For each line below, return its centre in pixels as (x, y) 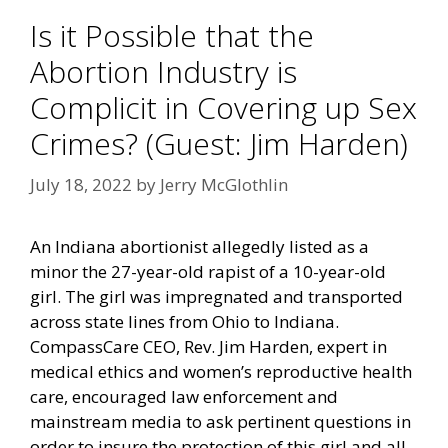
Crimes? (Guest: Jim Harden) (219, 143)
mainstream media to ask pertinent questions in (220, 422)
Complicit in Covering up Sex (223, 107)
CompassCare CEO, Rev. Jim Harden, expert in (208, 347)
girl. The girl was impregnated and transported (216, 297)
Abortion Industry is (163, 71)
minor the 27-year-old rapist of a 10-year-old (208, 272)
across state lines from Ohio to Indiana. (184, 322)
